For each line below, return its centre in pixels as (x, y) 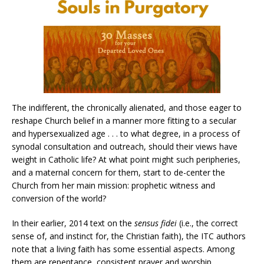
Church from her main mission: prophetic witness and (113, 185)
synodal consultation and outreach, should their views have (125, 146)
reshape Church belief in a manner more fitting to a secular (124, 120)
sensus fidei (156, 223)
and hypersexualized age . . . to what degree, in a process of (126, 133)
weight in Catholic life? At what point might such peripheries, (126, 159)
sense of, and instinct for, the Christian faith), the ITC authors (129, 236)
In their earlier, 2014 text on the (73, 223)
